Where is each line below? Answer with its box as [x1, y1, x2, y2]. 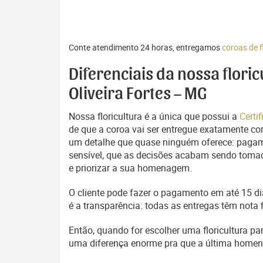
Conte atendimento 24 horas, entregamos [69, 42, 222, 53]
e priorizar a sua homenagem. [69, 161, 192, 174]
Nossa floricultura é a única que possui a [69, 110, 240, 123]
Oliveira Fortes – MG [69, 85, 207, 103]
